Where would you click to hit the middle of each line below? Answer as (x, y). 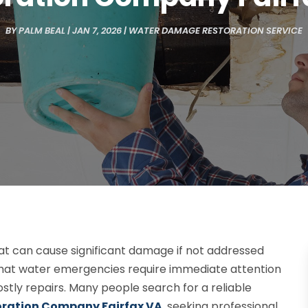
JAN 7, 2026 (97, 30)
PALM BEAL (42, 30)
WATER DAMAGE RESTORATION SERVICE (215, 30)
